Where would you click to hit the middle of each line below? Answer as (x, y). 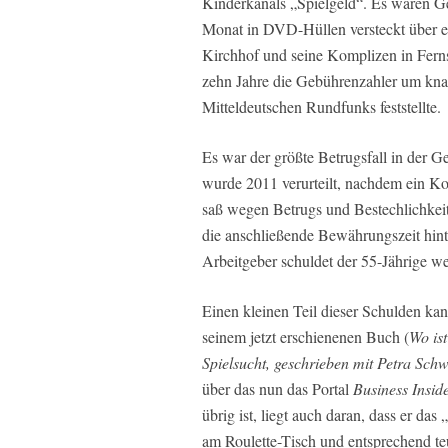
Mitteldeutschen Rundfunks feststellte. (321, 106)
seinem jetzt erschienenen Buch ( (305, 336)
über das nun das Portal (277, 388)
